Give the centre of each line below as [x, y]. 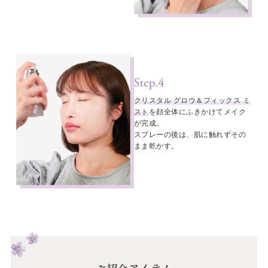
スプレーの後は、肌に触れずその [190, 135]
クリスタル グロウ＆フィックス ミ [192, 100]
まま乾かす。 [156, 146]
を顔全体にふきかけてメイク [197, 112]
